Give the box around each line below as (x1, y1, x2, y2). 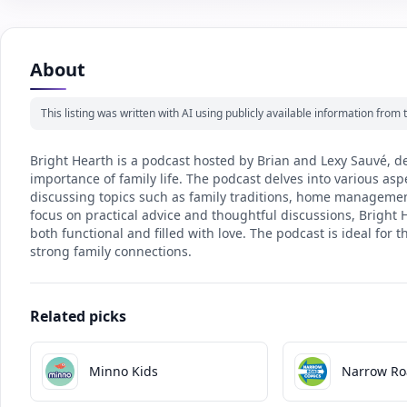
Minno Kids (89, 362, 158, 380)
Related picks (30, 306, 126, 326)
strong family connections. (30, 243, 192, 260)
